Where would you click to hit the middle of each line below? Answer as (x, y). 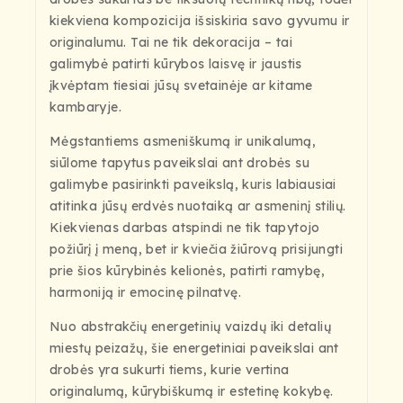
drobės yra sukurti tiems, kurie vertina (170, 370)
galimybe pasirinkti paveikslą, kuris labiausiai (193, 185)
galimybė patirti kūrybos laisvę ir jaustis (176, 64)
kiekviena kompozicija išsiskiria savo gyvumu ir (200, 21)
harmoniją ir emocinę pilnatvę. (145, 293)
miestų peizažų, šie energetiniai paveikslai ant (194, 349)
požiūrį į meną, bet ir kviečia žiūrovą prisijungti (196, 250)
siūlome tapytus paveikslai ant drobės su (179, 163)
